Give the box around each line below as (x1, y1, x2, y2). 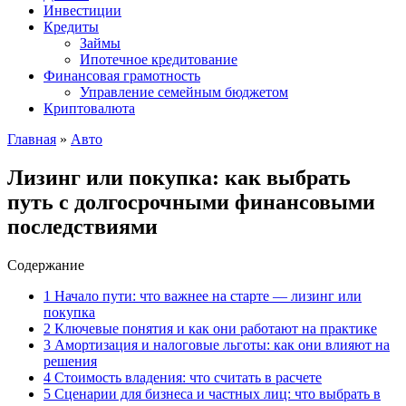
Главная (7, 131, 56, 147)
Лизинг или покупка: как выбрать (7, 165, 351, 189)
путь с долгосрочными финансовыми (7, 189, 375, 214)
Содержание (7, 256, 84, 273)
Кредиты (43, 19, 99, 34)
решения (43, 353, 97, 369)
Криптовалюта (43, 101, 135, 116)
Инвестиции (43, 3, 121, 18)
